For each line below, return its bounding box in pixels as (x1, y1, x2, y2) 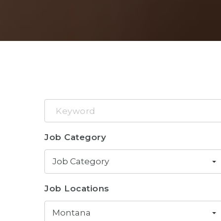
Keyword (44, 101, 84, 110)
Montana (52, 208, 91, 218)
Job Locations (44, 184, 110, 193)
